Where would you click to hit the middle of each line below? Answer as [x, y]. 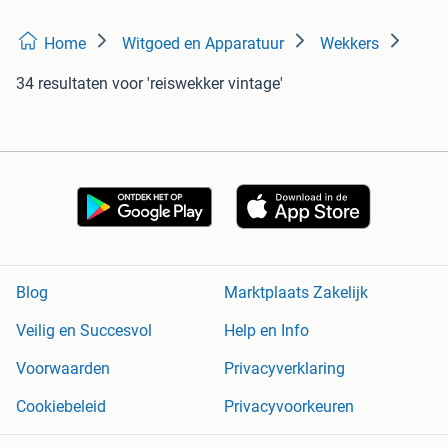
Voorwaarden [63, 369]
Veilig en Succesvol [84, 331]
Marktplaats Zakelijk [296, 293]
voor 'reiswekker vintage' [197, 83]
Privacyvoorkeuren [289, 407]
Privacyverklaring [284, 369]
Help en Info [266, 331]
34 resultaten [62, 83]
